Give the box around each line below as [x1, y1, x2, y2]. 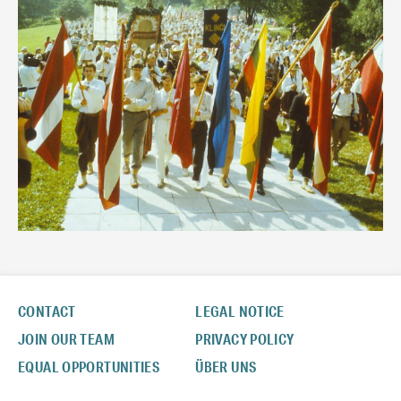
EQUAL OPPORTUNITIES [18, 357, 160, 376]
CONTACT [18, 302, 76, 320]
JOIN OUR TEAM [18, 329, 115, 348]
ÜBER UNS [195, 357, 257, 376]
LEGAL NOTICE [195, 302, 285, 320]
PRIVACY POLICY [195, 329, 294, 348]
